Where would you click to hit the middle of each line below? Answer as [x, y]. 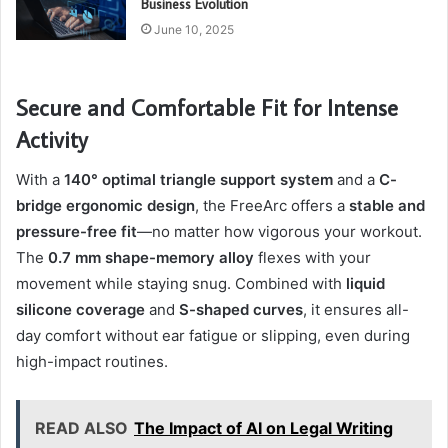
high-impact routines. [92, 361]
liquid [365, 283]
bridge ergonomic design [105, 205]
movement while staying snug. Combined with [181, 283]
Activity [52, 139]
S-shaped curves [241, 309]
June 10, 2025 [194, 30]
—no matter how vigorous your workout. [279, 231]
